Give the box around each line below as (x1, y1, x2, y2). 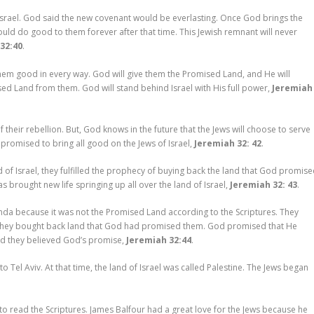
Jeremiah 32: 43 (230, 178, 298, 191)
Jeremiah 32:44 (126, 234, 192, 247)
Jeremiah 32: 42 (194, 137, 262, 149)
